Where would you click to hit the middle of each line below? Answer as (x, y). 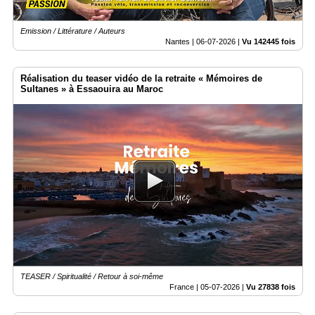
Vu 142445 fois (269, 41)
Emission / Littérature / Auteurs (73, 31)
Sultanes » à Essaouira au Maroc (92, 89)
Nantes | (181, 41)
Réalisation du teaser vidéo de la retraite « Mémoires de (141, 78)
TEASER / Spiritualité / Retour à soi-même (92, 276)
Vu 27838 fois (271, 287)
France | (185, 287)
